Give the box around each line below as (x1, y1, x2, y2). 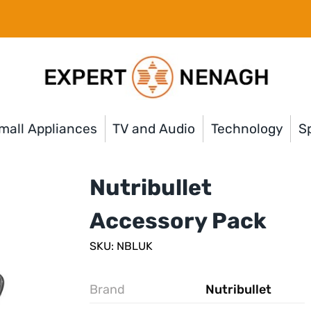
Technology (210, 120, 283, 137)
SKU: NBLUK (89, 239, 153, 253)
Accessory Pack (89, 207, 267, 234)
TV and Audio (112, 120, 196, 137)
